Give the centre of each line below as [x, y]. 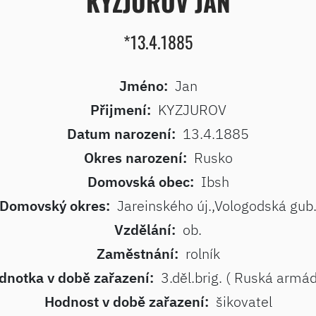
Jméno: [143, 86]
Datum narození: [121, 134]
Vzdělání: [145, 230]
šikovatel [244, 302]
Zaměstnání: [137, 254]
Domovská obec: [140, 182]
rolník [202, 254]
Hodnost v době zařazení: [126, 302]
